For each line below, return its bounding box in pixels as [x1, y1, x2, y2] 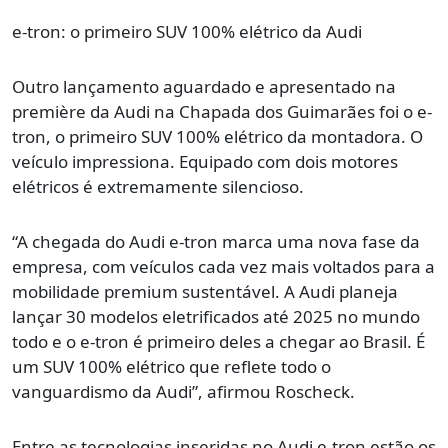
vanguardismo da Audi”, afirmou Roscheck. [12, 380, 355, 404]
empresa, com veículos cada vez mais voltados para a [12, 255, 435, 279]
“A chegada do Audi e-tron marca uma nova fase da [12, 230, 420, 254]
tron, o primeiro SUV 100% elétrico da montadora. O [12, 125, 423, 149]
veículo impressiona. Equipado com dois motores [12, 150, 398, 174]
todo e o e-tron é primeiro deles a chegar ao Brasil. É [12, 330, 425, 354]
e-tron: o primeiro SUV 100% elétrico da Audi [12, 20, 362, 44]
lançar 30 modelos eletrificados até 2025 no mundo [12, 305, 420, 329]
